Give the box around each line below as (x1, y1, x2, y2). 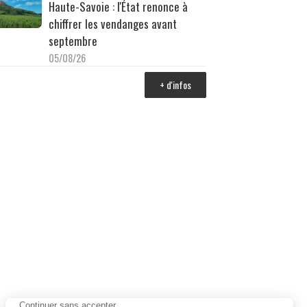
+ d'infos (160, 77, 191, 92)
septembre (48, 32, 97, 49)
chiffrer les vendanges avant (48, 14, 177, 32)
